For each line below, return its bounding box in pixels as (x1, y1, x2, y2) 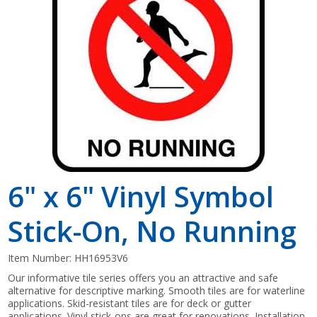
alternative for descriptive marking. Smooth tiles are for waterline (8, 283, 306, 297)
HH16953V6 (74, 250, 129, 265)
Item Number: (8, 250, 75, 265)
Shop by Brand (113, 23, 204, 41)
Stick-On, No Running (8, 211, 297, 250)
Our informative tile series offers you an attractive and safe (8, 270, 279, 284)
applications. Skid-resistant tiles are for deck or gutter (8, 296, 252, 310)
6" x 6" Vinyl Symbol (8, 176, 275, 216)
